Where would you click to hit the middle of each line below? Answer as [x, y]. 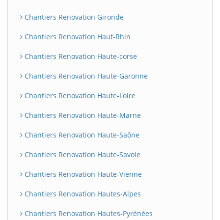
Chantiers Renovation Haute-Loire [79, 96]
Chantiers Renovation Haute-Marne [82, 115]
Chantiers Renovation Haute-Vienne [82, 174]
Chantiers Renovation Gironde [73, 17]
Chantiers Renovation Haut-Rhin [77, 37]
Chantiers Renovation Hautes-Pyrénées [88, 213]
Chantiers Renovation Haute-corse [80, 56]
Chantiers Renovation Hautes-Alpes [82, 194]
